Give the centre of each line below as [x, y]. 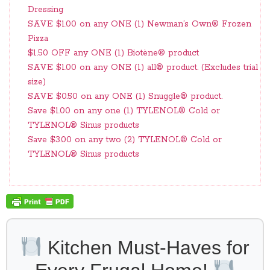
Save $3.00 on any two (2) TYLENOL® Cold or [125, 140]
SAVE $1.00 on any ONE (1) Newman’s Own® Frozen [140, 24]
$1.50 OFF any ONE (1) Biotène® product [113, 53]
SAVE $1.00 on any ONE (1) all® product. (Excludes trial [143, 68]
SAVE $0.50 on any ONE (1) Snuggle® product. [125, 97]
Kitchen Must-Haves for [146, 248]
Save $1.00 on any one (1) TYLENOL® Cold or [124, 111]
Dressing [46, 10]
